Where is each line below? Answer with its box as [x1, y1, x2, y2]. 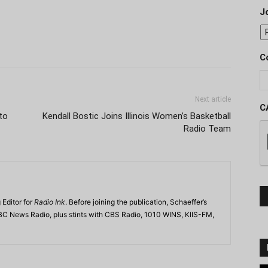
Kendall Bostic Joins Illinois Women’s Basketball [42, 111, 231, 121]
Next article [195, 95, 231, 103]
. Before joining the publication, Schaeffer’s [65, 197, 207, 206]
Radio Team [184, 123, 231, 134]
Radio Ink [34, 197, 65, 206]
